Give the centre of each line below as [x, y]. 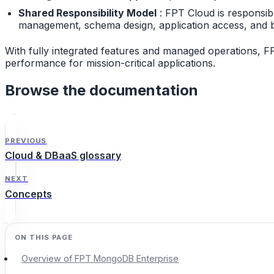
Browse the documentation [102, 91]
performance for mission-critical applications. [110, 63]
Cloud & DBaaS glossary [63, 156]
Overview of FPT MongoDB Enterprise [100, 258]
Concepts [28, 194]
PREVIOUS [26, 140]
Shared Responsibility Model [87, 13]
